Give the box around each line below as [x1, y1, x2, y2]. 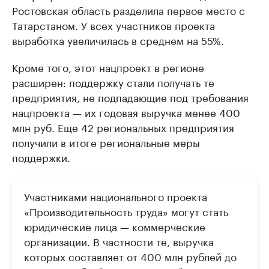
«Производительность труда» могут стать [24, 203, 228, 219]
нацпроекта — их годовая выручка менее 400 [12, 104, 240, 120]
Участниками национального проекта [24, 188, 207, 204]
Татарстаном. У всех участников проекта [12, 17, 215, 33]
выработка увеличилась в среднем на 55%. [12, 32, 224, 48]
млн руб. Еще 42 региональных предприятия [12, 119, 234, 135]
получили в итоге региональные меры [12, 134, 200, 150]
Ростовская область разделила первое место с [12, 2, 245, 18]
